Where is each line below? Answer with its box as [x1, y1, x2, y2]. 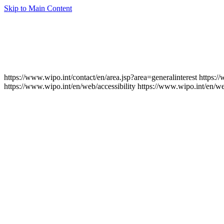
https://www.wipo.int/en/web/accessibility [4, 82, 135, 90]
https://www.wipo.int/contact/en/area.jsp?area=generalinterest [4, 73, 197, 81]
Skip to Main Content [4, 4, 72, 12]
